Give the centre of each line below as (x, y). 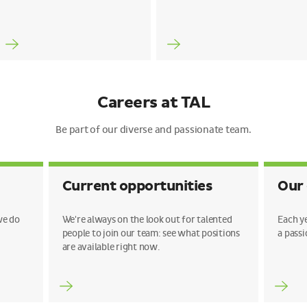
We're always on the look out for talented (147, 220)
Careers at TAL (153, 103)
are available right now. (111, 247)
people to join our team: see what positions (151, 233)
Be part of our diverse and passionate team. (153, 130)
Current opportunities (137, 186)
